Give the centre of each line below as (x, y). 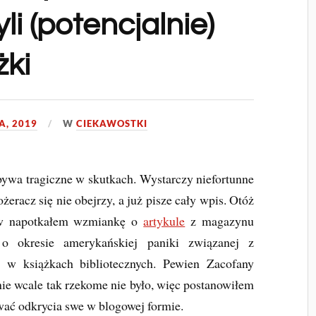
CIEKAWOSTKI (112, 124)
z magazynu (220, 221)
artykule (164, 221)
